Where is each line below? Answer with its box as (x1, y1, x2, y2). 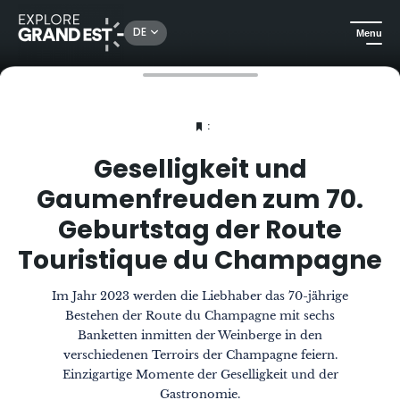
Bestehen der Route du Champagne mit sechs (65, 308, 335, 323)
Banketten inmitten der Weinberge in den (78, 328, 322, 343)
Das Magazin (226, 40, 290, 56)
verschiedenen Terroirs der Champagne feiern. (62, 347, 337, 362)
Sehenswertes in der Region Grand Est (34, 40, 216, 56)
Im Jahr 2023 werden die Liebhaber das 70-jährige (52, 288, 348, 304)
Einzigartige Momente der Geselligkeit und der (62, 367, 338, 382)
